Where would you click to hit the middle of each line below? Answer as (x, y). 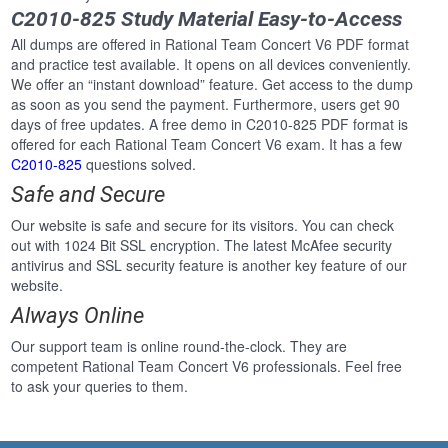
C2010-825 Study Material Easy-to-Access (207, 19)
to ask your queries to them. (100, 386)
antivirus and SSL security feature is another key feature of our (209, 265)
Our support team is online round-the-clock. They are (179, 346)
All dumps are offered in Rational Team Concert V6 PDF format (210, 44)
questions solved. (139, 164)
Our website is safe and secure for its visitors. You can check (203, 225)
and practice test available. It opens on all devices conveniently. (211, 64)
